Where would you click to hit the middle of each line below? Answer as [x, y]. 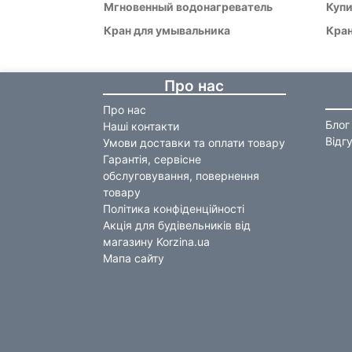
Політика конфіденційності [173, 208]
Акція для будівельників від [176, 225]
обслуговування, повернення [181, 175]
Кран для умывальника [167, 30]
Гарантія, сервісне [152, 159]
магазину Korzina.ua [156, 241]
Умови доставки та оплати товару [194, 142]
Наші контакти [141, 126]
